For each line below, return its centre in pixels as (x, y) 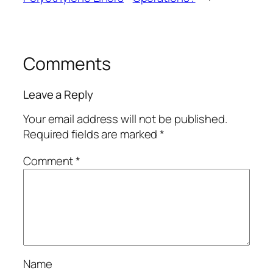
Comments (67, 63)
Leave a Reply (58, 94)
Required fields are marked (92, 134)
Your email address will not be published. (125, 119)
